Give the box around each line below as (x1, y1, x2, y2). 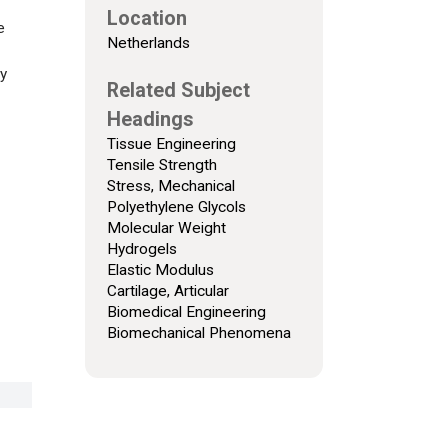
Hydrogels (106, 239, 177, 258)
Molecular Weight (106, 218, 226, 237)
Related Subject (106, 78, 250, 102)
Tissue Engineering (106, 134, 236, 153)
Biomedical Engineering (106, 302, 266, 321)
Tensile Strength (106, 155, 217, 174)
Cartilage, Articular (106, 281, 229, 300)
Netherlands (106, 33, 190, 52)
